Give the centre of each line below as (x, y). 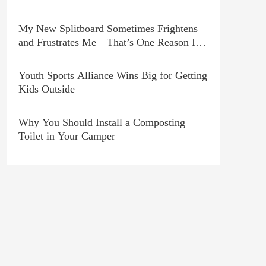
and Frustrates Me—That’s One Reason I (107, 42)
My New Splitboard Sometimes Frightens (108, 28)
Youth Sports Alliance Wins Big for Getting (113, 75)
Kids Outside (47, 89)
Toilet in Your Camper (67, 136)
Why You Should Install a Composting (102, 122)
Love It (34, 56)
